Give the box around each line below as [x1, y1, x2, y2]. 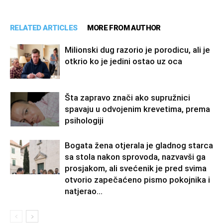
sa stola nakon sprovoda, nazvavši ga [65, 151, 206, 162]
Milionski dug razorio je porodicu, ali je [65, 44, 210, 55]
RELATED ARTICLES [10, 23, 78, 32]
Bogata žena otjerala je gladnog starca [65, 140, 213, 150]
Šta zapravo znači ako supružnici [65, 92, 190, 103]
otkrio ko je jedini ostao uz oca [65, 56, 182, 66]
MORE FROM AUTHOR [87, 23, 161, 32]
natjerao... [65, 186, 103, 196]
